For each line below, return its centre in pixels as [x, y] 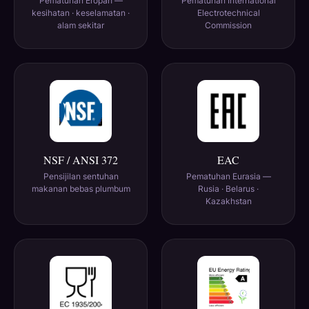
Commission [228, 26]
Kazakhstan [228, 201]
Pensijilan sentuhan [81, 177]
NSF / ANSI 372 [81, 160]
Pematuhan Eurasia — [228, 177]
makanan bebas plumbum [81, 189]
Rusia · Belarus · [228, 189]
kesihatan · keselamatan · [81, 13]
